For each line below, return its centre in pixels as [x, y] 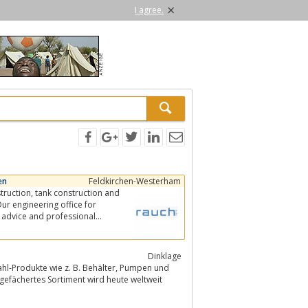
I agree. [149, 10]
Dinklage [165, 256]
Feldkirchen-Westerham [135, 181]
